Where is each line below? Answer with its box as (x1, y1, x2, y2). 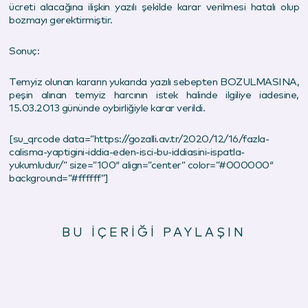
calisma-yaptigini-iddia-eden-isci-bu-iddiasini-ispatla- (9, 146, 245, 157)
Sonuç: (9, 45, 39, 56)
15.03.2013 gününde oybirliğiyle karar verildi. (9, 102, 205, 113)
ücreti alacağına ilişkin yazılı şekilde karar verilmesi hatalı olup (9, 1, 299, 12)
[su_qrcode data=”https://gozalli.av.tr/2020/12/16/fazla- (9, 133, 269, 144)
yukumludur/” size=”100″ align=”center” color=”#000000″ (9, 159, 273, 170)
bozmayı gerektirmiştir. (9, 14, 113, 25)
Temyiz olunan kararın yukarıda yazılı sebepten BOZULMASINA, (9, 76, 299, 87)
